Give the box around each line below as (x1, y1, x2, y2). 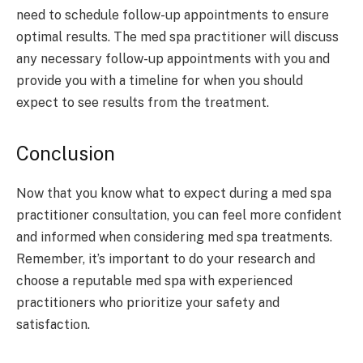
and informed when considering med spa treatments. (16, 228, 332, 245)
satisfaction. (16, 316, 90, 332)
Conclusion (16, 142, 115, 165)
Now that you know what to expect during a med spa (16, 185, 331, 201)
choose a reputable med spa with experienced (16, 272, 293, 288)
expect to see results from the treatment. (16, 94, 269, 110)
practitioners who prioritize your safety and (16, 294, 280, 310)
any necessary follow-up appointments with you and (16, 50, 330, 66)
